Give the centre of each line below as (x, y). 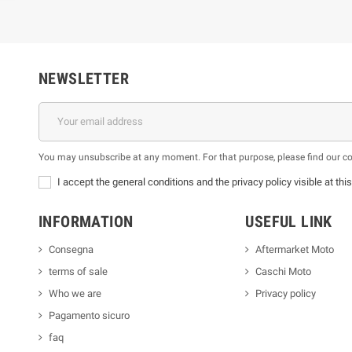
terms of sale (78, 271)
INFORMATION (86, 221)
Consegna (71, 249)
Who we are (75, 293)
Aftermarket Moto (295, 249)
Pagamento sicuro (89, 315)
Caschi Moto (284, 271)
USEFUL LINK (289, 221)
